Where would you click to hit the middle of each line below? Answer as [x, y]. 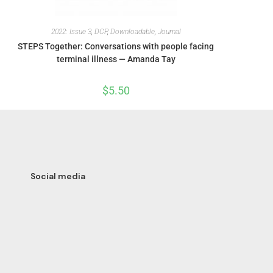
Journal [169, 31]
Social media [58, 176]
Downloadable [132, 31]
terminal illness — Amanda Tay [116, 59]
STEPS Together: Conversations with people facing [116, 46]
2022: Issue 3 [71, 31]
